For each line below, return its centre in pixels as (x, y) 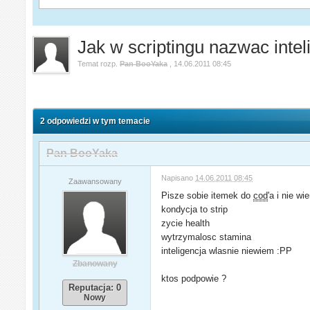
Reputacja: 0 (95, 287)
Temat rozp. (99, 63)
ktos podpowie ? (194, 278)
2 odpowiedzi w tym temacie (95, 121)
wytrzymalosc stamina (207, 237)
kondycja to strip (195, 209)
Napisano (179, 177)
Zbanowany (95, 263)
